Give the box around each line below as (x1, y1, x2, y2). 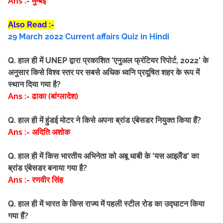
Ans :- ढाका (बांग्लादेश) (8, 92, 78, 101)
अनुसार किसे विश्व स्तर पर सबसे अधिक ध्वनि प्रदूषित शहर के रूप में (8, 68, 200, 77)
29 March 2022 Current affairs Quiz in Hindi (8, 32, 169, 41)
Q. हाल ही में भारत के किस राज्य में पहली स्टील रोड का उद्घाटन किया (8, 199, 205, 209)
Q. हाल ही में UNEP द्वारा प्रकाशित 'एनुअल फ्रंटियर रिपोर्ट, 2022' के (8, 56, 209, 65)
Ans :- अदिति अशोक (8, 127, 70, 137)
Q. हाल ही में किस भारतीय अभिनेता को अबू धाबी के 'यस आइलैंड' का (8, 151, 199, 161)
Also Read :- (8, 20, 54, 29)
